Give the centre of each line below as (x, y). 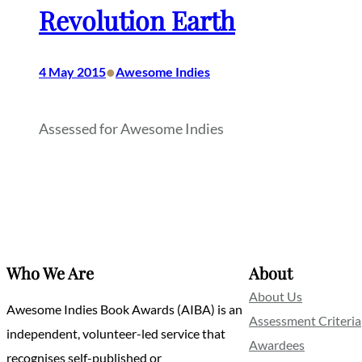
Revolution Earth (137, 20)
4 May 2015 (72, 72)
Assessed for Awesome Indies (131, 129)
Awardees (277, 345)
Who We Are (50, 273)
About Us (276, 297)
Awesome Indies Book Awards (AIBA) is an (124, 309)
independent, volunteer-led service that (116, 334)
